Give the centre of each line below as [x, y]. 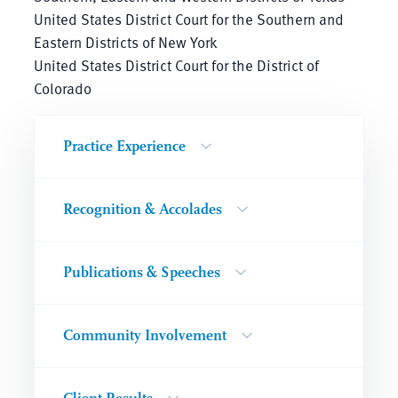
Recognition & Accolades [142, 209]
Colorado [62, 88]
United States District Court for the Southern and [188, 19]
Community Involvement [144, 335]
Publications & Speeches [141, 272]
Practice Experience [124, 146]
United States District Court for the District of [176, 65]
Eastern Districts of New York [125, 42]
